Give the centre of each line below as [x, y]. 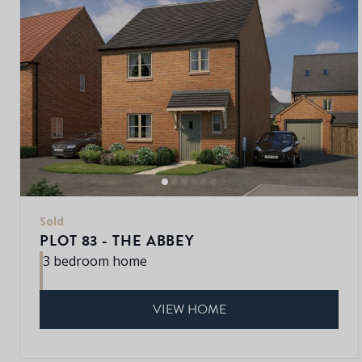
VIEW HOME [189, 309]
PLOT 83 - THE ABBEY [118, 240]
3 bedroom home [95, 261]
